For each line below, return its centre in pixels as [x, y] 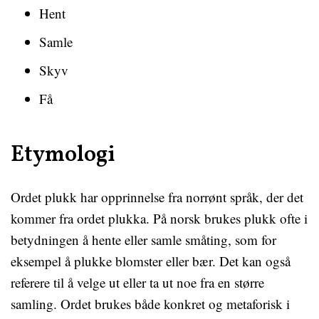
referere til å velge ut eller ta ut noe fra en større [137, 282]
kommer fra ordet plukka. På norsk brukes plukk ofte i [159, 218]
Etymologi [63, 155]
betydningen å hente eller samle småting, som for [143, 240]
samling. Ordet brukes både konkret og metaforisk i [150, 304]
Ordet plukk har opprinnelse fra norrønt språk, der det [157, 197]
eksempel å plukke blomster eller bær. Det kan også [151, 261]
